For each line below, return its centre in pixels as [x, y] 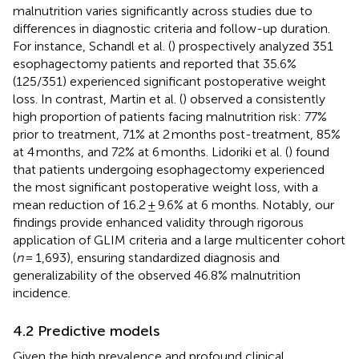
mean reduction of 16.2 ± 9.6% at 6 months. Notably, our [173, 204]
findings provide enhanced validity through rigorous [158, 222]
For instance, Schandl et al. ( [92, 46]
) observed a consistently [254, 99]
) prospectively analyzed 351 [252, 46]
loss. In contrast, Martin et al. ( [98, 99]
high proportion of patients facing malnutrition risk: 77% [170, 116]
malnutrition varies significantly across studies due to [163, 10]
